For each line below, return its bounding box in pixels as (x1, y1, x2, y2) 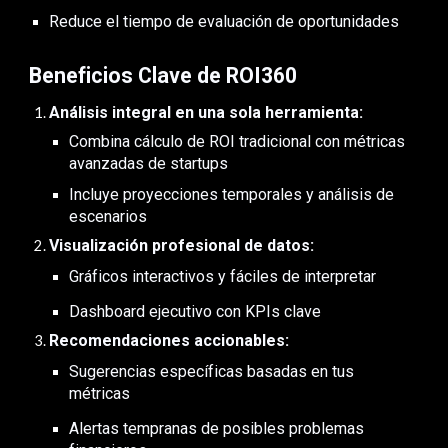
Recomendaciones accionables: (49, 331, 290, 351)
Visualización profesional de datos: (49, 236, 315, 256)
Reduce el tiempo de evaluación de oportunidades (49, 12, 400, 32)
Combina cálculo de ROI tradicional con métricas (69, 132, 406, 152)
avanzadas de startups (69, 154, 229, 174)
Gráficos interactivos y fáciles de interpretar (69, 267, 377, 287)
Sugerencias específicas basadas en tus (69, 362, 355, 382)
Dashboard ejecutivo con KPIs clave (69, 302, 322, 322)
